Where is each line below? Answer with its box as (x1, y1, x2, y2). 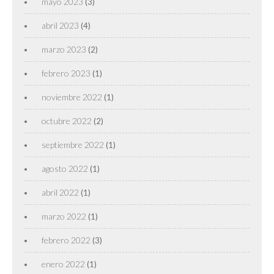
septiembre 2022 (42, 139, 104, 150)
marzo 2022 (42, 210, 86, 221)
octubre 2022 (42, 115, 92, 126)
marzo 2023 (42, 43, 86, 54)
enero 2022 (42, 258, 85, 269)
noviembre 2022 (42, 91, 102, 102)
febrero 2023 (42, 67, 91, 78)
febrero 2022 (42, 234, 91, 245)
